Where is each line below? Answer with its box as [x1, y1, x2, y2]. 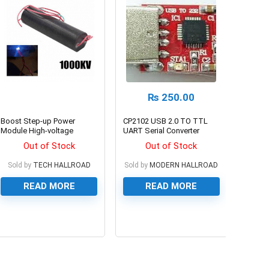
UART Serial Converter [123, 125, 200, 135]
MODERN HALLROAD [150, 160, 219, 169]
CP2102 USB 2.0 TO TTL [123, 116, 208, 125]
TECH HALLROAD [32, 160, 91, 169]
